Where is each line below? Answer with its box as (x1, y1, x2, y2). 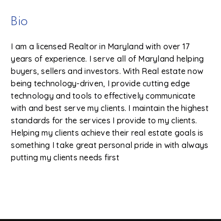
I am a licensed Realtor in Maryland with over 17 (11, 41, 190, 51)
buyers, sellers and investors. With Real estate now (11, 66, 204, 76)
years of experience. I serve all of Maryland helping (11, 53, 204, 64)
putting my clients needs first (11, 152, 119, 162)
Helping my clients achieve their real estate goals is (11, 127, 204, 138)
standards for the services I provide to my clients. (11, 115, 197, 125)
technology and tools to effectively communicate (11, 90, 196, 101)
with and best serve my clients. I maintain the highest (11, 103, 209, 113)
